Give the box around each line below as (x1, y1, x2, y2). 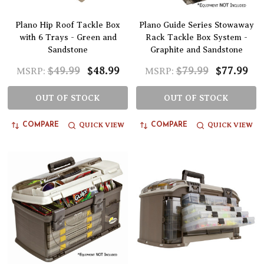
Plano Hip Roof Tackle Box (15, 21, 120, 30)
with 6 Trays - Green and (19, 33, 117, 42)
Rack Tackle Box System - (145, 33, 247, 42)
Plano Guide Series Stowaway (138, 21, 254, 30)
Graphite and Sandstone (150, 45, 243, 55)
